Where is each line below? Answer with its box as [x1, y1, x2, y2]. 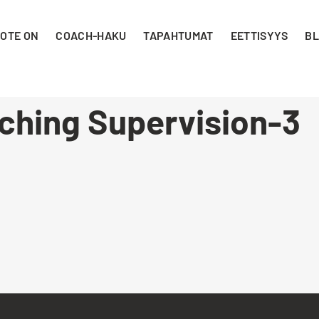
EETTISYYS [230, 28, 288, 42]
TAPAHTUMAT [143, 28, 214, 42]
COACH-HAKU [56, 28, 127, 42]
